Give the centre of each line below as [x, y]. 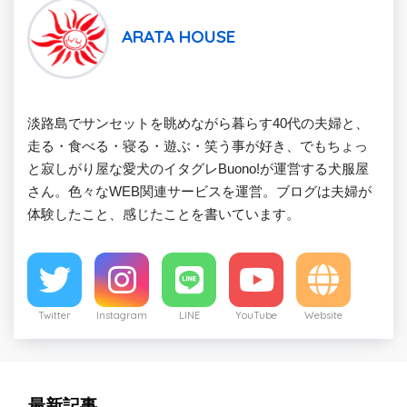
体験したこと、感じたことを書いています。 [164, 213]
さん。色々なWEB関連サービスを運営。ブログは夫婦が [199, 191]
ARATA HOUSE [179, 36]
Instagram [122, 315]
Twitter [55, 315]
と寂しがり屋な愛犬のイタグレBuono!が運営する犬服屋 [198, 168]
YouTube [256, 315]
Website [323, 315]
